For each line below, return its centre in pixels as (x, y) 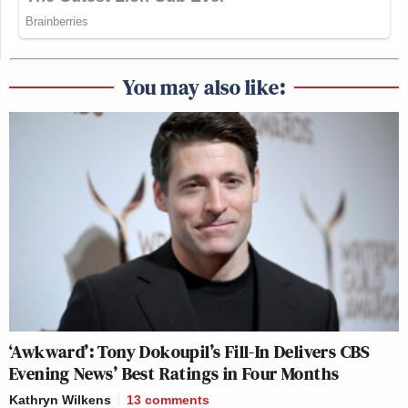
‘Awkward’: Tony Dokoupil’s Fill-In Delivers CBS (190, 352)
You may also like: (204, 87)
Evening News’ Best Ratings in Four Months (174, 374)
